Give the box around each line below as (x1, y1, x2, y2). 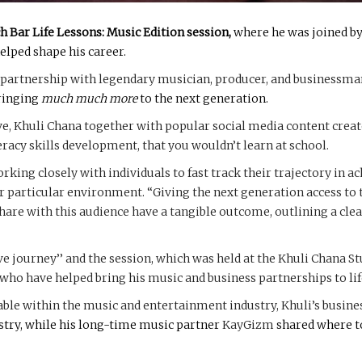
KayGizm (222, 317, 274, 332)
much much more (41, 90, 137, 106)
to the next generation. (137, 90, 268, 106)
